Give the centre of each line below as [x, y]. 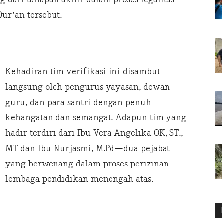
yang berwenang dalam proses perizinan [87, 164]
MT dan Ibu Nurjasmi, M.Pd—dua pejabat [88, 149]
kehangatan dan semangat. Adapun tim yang [96, 118]
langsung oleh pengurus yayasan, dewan [88, 87]
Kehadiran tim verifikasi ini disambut [83, 72]
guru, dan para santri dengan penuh [78, 103]
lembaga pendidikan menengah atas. [79, 179]
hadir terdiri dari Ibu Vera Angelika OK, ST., [94, 133]
